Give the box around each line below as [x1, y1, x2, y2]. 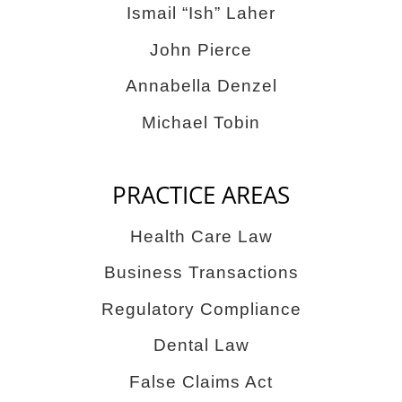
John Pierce [150, 39, 252, 59]
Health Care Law [129, 226, 273, 246]
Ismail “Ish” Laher [127, 4, 275, 23]
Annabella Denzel [125, 76, 277, 96]
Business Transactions [103, 263, 299, 283]
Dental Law [153, 336, 249, 355]
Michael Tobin [142, 112, 260, 132]
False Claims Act [129, 371, 273, 391]
